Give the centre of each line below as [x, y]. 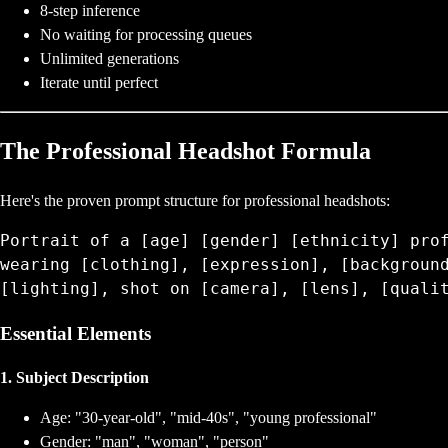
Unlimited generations [109, 59]
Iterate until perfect [99, 83]
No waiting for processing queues [146, 35]
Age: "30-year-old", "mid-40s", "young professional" [208, 418]
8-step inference [90, 11]
